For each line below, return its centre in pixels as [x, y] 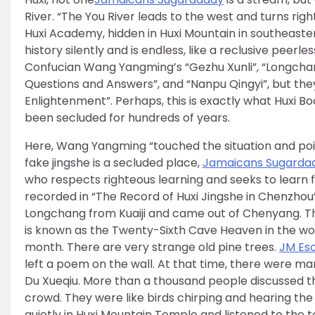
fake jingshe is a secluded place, [114, 163]
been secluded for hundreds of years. [127, 118]
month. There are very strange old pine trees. [152, 247]
